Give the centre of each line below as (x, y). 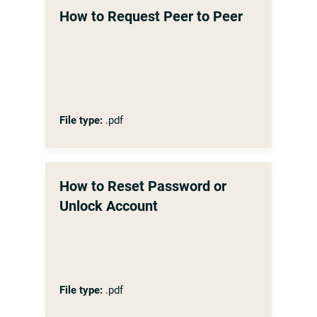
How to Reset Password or (143, 186)
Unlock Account (109, 206)
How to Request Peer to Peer (151, 16)
